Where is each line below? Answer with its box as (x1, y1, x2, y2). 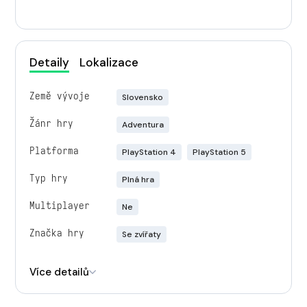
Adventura (122, 119, 164, 130)
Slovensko (122, 92, 164, 103)
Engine (29, 254, 62, 267)
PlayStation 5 (193, 147, 247, 158)
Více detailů (29, 265, 89, 279)
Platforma (29, 144, 79, 157)
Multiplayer (29, 199, 90, 212)
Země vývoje (29, 89, 90, 102)
